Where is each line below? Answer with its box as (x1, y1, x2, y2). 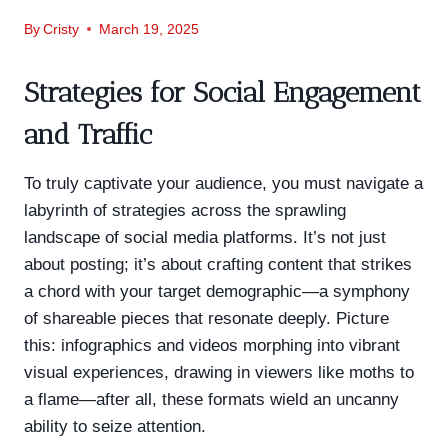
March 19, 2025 (99, 21, 200, 37)
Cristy (43, 21, 80, 37)
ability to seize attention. (24, 416, 206, 436)
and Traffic (24, 117, 152, 151)
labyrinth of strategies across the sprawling (24, 200, 346, 220)
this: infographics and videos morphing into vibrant (24, 335, 400, 355)
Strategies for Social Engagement (24, 75, 421, 109)
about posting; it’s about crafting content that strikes (24, 254, 412, 274)
